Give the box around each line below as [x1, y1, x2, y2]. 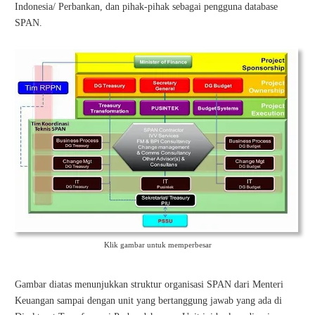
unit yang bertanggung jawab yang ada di [118, 295, 282, 306]
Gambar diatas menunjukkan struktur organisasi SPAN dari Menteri [15, 279, 283, 290]
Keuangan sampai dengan [15, 295, 118, 306]
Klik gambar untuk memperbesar [103, 240, 212, 249]
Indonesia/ [15, 1, 58, 12]
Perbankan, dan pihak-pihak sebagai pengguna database [58, 1, 278, 12]
